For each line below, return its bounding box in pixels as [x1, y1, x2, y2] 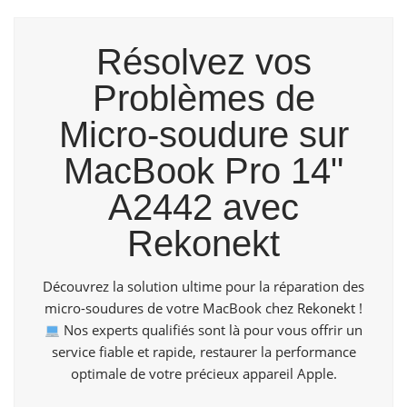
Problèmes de [92, 78, 315, 119]
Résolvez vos [95, 42, 312, 83]
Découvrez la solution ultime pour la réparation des [43, 277, 364, 296]
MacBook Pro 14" [64, 151, 343, 192]
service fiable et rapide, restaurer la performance [51, 342, 356, 362]
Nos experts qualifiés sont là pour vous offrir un [60, 321, 363, 340]
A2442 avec [108, 187, 299, 228]
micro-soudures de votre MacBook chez [45, 299, 297, 318]
